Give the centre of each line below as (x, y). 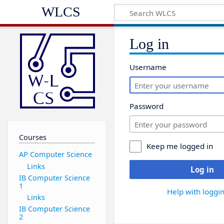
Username (148, 67)
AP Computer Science (55, 154)
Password (147, 106)
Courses (32, 137)
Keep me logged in (180, 146)
